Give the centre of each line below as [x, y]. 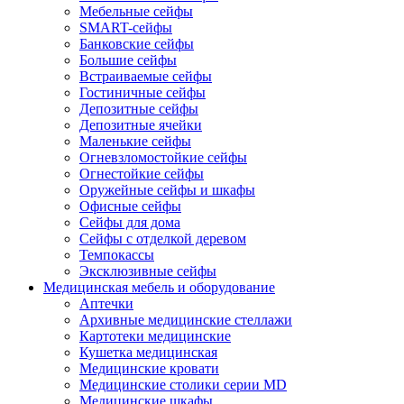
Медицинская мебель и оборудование [159, 287]
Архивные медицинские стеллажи [186, 319]
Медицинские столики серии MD [183, 384]
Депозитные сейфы [139, 108]
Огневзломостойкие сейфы [163, 157]
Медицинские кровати [149, 368]
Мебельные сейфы [136, 11]
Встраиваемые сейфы [146, 76]
